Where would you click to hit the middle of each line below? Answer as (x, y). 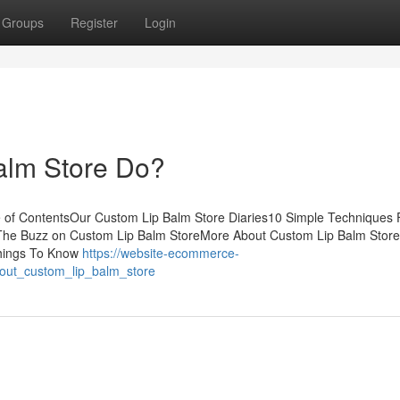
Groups (23, 22)
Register (94, 22)
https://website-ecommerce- (161, 253)
